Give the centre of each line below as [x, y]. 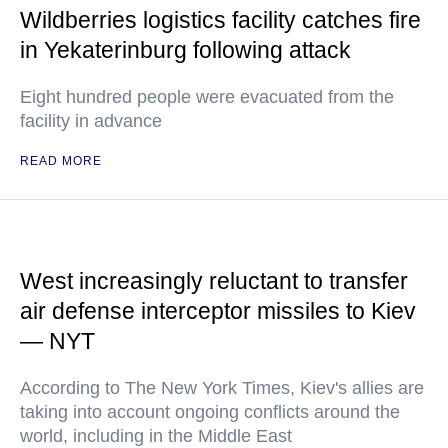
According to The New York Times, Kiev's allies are [222, 388]
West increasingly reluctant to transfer [214, 281]
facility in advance [91, 121]
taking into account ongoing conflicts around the [210, 412]
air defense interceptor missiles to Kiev [218, 311]
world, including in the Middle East [156, 436]
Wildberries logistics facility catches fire [220, 20]
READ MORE [61, 161]
